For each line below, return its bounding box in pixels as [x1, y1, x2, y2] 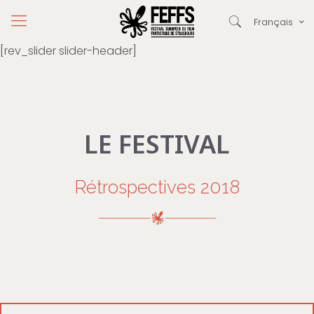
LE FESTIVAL [84, 127, 230, 161]
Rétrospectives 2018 [74, 177, 240, 198]
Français [254, 15, 293, 29]
